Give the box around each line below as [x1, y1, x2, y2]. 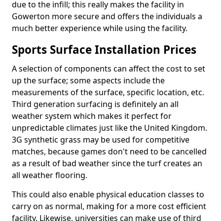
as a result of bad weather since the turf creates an [12, 158, 202, 169]
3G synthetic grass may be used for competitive [12, 134, 189, 145]
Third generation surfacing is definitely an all [12, 99, 179, 110]
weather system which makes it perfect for [12, 110, 172, 121]
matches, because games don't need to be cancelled [12, 146, 207, 157]
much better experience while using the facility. [12, 23, 187, 34]
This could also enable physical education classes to [12, 189, 204, 200]
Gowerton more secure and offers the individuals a [12, 11, 202, 22]
